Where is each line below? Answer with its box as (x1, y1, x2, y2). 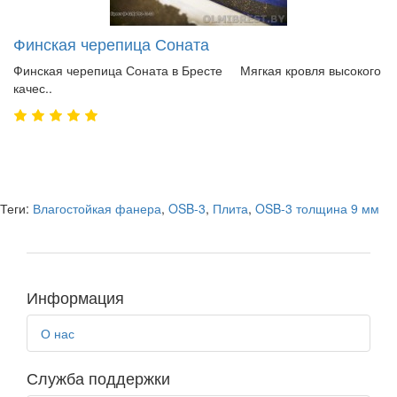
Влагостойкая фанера (33, 198, 161, 217)
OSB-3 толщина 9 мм (255, 198, 379, 217)
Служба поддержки (27, 365, 170, 389)
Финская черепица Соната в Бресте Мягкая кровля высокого (13, 60, 381, 79)
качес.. (13, 78, 52, 97)
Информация (27, 284, 124, 308)
